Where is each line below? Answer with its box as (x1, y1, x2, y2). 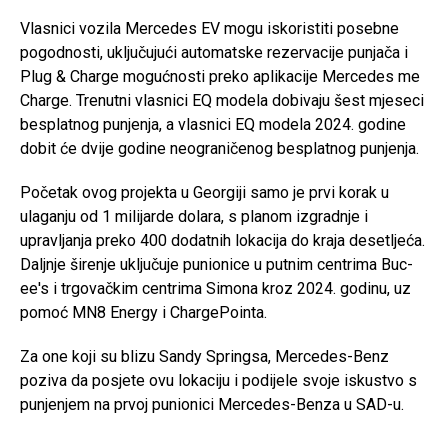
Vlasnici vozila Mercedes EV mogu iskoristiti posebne (20, 19, 399, 38)
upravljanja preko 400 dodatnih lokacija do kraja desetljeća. (20, 231, 425, 250)
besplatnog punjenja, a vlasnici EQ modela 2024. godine (20, 115, 406, 134)
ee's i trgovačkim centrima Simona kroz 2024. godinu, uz (20, 279, 411, 298)
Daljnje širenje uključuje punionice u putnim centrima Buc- (20, 255, 413, 274)
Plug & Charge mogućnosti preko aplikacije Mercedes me (20, 67, 420, 86)
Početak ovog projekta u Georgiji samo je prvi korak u (20, 183, 389, 202)
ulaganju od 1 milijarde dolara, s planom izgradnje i (20, 207, 368, 226)
